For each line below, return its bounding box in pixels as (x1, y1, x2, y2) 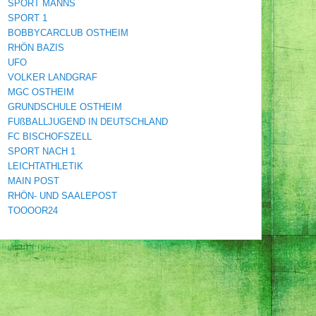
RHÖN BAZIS (8, 42, 64, 53)
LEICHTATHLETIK (8, 160, 83, 171)
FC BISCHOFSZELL (8, 130, 92, 142)
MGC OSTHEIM (8, 86, 74, 97)
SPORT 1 (8, 12, 47, 23)
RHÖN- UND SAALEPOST (8, 190, 117, 201)
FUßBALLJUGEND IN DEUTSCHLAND (8, 116, 168, 127)
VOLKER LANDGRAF (8, 71, 97, 83)
